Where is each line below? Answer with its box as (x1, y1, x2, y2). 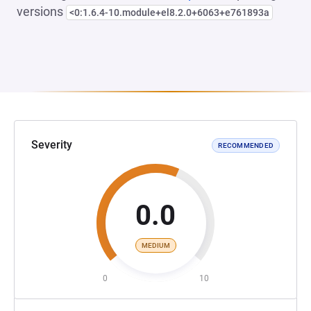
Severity (31, 138, 72, 151)
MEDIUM (141, 241, 170, 249)
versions (17, 4, 66, 19)
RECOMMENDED (218, 141, 274, 149)
